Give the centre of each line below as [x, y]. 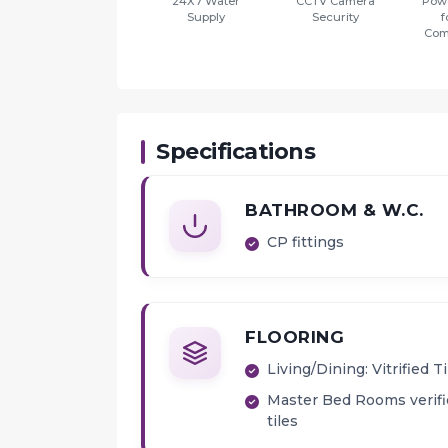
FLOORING [294, 337]
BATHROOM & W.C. [334, 210]
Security [335, 17]
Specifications [235, 152]
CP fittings [305, 242]
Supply [205, 17]
